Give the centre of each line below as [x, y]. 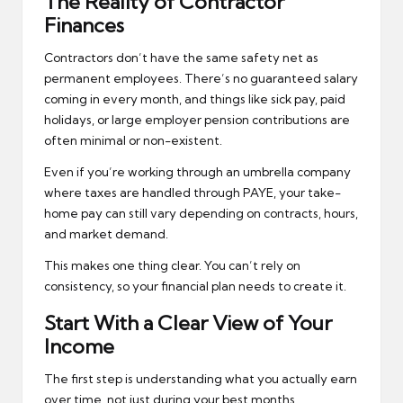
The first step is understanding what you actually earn [201, 379]
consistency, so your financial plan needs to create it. [195, 287]
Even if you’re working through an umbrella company [197, 172]
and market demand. [106, 234]
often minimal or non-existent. [133, 141]
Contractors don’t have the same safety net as [181, 58]
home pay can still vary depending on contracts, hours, [201, 214]
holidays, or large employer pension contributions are [197, 120]
